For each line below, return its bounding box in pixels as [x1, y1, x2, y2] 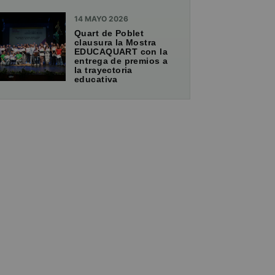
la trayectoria [74, 65, 133, 76]
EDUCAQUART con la [74, 47, 168, 57]
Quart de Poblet [74, 28, 144, 39]
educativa [74, 74, 118, 85]
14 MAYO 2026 [74, 14, 128, 24]
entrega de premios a [74, 56, 168, 66]
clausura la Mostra [74, 37, 157, 48]
